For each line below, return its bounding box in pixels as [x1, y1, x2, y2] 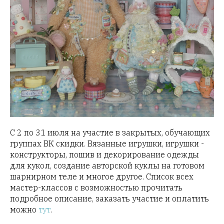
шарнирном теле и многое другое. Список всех [10, 171, 193, 181]
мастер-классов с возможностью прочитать [10, 182, 182, 192]
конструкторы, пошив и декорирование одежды [10, 149, 199, 159]
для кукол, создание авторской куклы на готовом [10, 160, 204, 170]
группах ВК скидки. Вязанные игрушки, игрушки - [10, 138, 204, 148]
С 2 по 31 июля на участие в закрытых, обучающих [10, 127, 210, 137]
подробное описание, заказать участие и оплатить [10, 193, 209, 203]
